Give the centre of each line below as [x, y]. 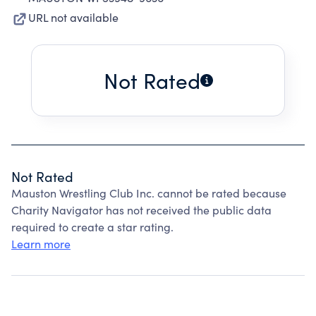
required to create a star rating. [92, 227]
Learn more [41, 244]
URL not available [73, 17]
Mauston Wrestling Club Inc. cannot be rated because [149, 193]
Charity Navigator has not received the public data [141, 210]
